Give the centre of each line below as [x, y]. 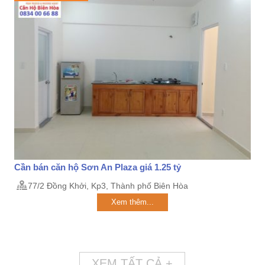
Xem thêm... [132, 202]
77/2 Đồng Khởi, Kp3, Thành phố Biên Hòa [108, 186]
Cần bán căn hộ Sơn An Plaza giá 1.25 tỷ [97, 167]
